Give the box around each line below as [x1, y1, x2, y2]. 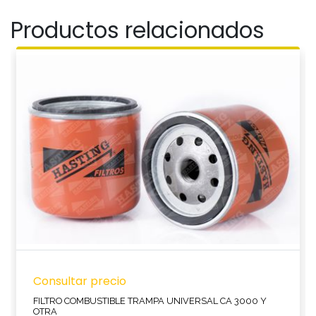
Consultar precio [33, 273, 126, 289]
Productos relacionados [11, 15, 265, 46]
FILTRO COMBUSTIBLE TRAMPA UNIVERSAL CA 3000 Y [33, 296, 267, 306]
